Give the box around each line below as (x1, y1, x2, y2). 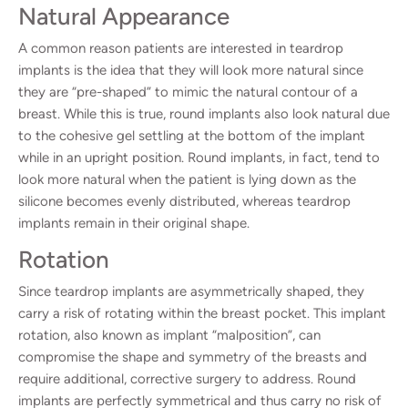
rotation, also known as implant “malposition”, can (18, 326, 321, 343)
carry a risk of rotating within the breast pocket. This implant (18, 304, 386, 321)
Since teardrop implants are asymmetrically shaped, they (18, 282, 364, 300)
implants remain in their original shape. (18, 214, 250, 231)
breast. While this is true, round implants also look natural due (18, 105, 390, 122)
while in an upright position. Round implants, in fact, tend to (18, 148, 380, 166)
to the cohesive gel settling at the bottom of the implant (18, 127, 365, 144)
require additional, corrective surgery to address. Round (18, 370, 356, 387)
